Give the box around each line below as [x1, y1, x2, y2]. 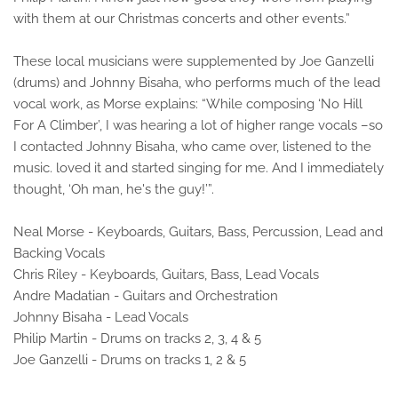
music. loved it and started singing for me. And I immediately [13, 160, 384, 176]
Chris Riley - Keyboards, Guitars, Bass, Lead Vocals [13, 267, 319, 283]
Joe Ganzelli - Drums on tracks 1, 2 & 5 [13, 352, 246, 368]
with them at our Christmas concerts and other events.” [13, 11, 350, 27]
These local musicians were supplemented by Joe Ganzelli [13, 53, 374, 69]
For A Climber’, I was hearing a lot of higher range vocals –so [13, 117, 383, 133]
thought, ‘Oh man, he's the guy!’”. [13, 181, 214, 197]
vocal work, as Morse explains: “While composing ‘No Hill [13, 96, 362, 112]
